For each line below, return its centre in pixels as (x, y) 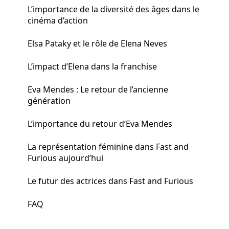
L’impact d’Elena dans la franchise (92, 66)
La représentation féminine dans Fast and (108, 146)
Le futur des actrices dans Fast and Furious (110, 181)
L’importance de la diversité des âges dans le (113, 9)
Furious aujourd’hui (65, 158)
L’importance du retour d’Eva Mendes (100, 123)
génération (49, 100)
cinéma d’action (58, 20)
